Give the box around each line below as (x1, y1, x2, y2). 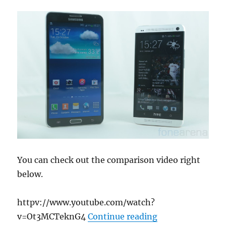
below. (17, 168, 43, 179)
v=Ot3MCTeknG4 (17, 211, 88, 221)
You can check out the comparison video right (17, 154, 201, 165)
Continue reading (88, 211, 158, 221)
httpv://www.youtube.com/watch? (17, 197, 155, 207)
